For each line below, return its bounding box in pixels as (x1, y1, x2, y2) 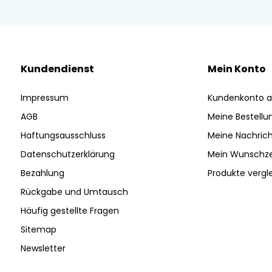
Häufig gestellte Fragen (20, 205, 119, 217)
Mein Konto (208, 62, 267, 76)
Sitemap (20, 223, 56, 236)
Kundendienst (20, 62, 94, 76)
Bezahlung (20, 167, 64, 179)
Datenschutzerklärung (20, 148, 115, 160)
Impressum (20, 92, 69, 104)
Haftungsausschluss (20, 129, 106, 141)
